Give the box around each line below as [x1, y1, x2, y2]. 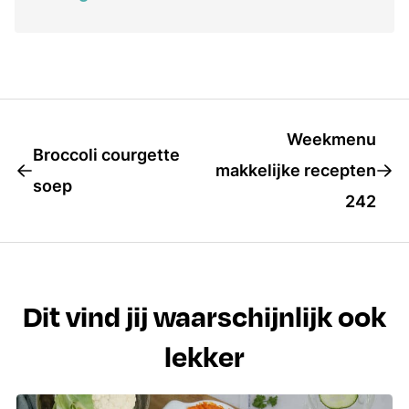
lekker [164, 338, 245, 374]
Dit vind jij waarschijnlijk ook [23, 298, 386, 334]
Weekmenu [287, 130, 376, 150]
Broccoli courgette [33, 145, 180, 165]
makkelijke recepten [215, 161, 376, 181]
